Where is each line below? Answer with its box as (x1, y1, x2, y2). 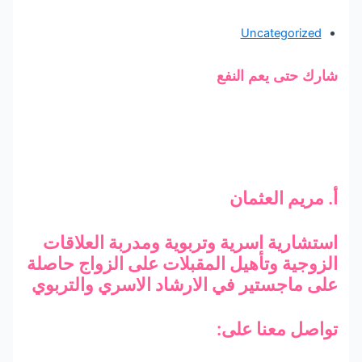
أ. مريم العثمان (230, 187, 339, 208)
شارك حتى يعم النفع (217, 66, 339, 85)
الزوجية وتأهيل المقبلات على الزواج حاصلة (27, 252, 339, 274)
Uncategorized (242, 25, 323, 40)
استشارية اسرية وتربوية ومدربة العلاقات (44, 231, 339, 253)
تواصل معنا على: (217, 318, 339, 339)
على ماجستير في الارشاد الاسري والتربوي (32, 273, 339, 295)
